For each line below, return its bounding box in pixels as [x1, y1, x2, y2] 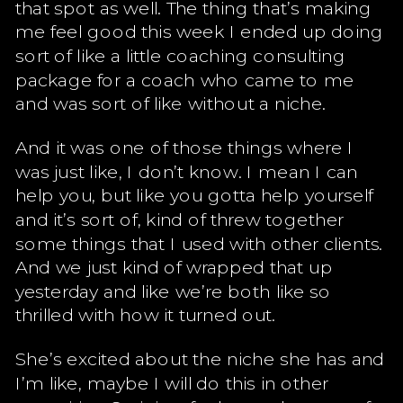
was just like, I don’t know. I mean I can [14, 159, 358, 183]
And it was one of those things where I [14, 135, 354, 158]
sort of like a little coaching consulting [14, 43, 345, 67]
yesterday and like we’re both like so [14, 279, 332, 302]
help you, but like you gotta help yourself [14, 183, 373, 206]
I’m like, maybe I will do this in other [14, 371, 329, 394]
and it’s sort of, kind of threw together [14, 207, 345, 230]
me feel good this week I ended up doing [14, 19, 383, 42]
